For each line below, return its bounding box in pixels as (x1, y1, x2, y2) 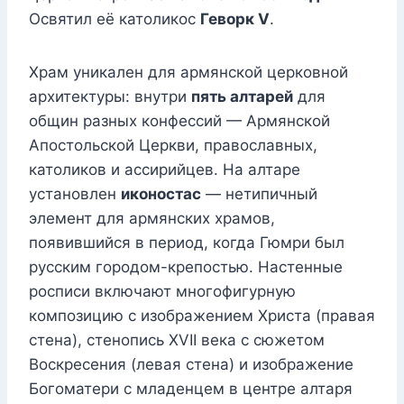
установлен (29, 185, 121, 204)
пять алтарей (191, 87, 293, 106)
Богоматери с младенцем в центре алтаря (29, 380, 353, 399)
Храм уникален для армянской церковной (29, 63, 348, 82)
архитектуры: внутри (29, 87, 191, 106)
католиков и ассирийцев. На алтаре (29, 161, 300, 179)
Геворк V (200, 10, 270, 29)
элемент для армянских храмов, (29, 209, 275, 228)
